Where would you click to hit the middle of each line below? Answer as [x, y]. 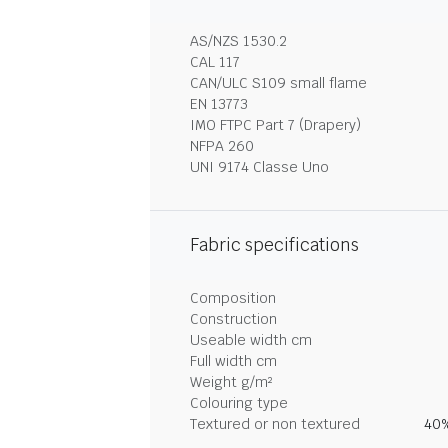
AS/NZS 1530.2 [238, 41]
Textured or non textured [275, 424]
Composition [233, 298]
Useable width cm [251, 340]
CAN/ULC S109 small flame [278, 83]
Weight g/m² [231, 382]
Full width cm [233, 361]
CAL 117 [215, 62]
